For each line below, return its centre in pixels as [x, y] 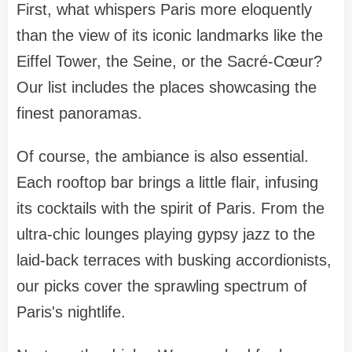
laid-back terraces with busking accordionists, [174, 260]
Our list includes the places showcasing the [167, 87]
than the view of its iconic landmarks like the [170, 35]
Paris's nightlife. [71, 312]
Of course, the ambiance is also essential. [163, 156]
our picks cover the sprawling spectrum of [162, 286]
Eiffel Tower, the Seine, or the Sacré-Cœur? [169, 61]
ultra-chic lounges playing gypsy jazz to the [166, 234]
